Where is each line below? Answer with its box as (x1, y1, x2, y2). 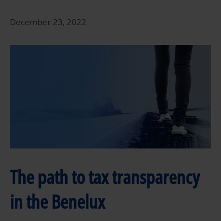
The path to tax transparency (10, 163, 200, 189)
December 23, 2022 (10, 16, 86, 28)
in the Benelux (10, 188, 105, 214)
